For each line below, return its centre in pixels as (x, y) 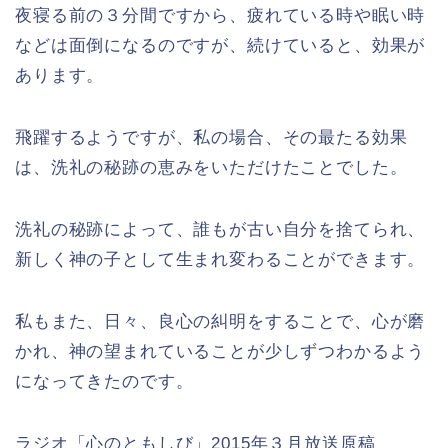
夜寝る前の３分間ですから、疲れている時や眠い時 (220, 16)
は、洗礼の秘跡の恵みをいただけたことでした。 (211, 168)
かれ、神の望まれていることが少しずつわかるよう (220, 352)
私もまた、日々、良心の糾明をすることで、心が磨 (220, 322)
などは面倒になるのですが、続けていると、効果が (220, 46)
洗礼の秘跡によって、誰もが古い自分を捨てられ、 (220, 230)
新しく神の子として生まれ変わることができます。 (220, 260)
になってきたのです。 (104, 382)
